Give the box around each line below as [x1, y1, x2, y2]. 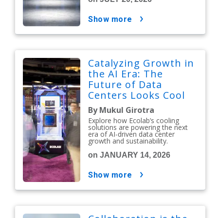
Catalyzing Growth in [88, 56, 195, 70]
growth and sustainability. [88, 136, 168, 145]
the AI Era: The [88, 67, 163, 80]
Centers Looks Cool [88, 88, 185, 102]
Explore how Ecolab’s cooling [88, 115, 180, 125]
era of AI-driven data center [88, 129, 175, 139]
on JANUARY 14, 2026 [88, 150, 171, 159]
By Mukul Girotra [88, 104, 155, 115]
